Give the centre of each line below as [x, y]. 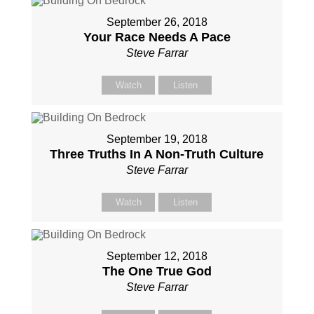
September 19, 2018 [157, 139]
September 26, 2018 [157, 22]
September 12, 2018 [157, 256]
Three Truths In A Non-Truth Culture [157, 154]
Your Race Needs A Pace [157, 37]
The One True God [157, 271]
